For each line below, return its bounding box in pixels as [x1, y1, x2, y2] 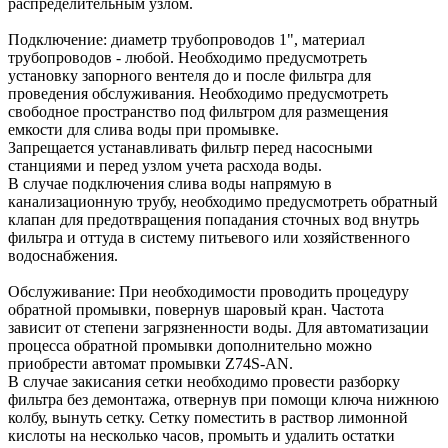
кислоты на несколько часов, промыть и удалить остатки [8, 426, 395, 444]
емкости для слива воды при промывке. [8, 120, 279, 138]
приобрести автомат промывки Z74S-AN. [8, 354, 293, 372]
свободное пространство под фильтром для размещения [8, 102, 388, 120]
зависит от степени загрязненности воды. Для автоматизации [8, 318, 429, 336]
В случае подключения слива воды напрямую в [8, 174, 332, 192]
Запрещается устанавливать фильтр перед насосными [8, 138, 373, 156]
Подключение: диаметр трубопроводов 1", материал [8, 30, 365, 48]
